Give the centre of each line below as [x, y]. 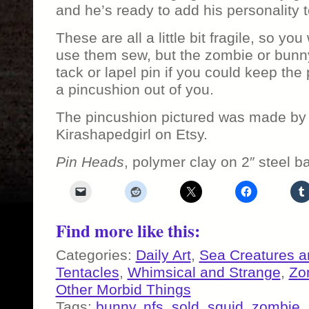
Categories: [96, 255]
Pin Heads [90, 161]
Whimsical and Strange [204, 272]
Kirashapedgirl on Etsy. [131, 134]
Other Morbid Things [123, 289]
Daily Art [163, 255]
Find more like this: [128, 230]
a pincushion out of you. [134, 89]
